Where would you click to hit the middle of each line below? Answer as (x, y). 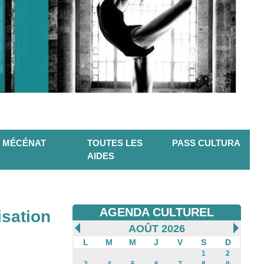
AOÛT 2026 (157, 229)
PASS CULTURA (206, 143)
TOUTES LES (115, 143)
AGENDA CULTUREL (157, 212)
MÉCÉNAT (24, 143)
